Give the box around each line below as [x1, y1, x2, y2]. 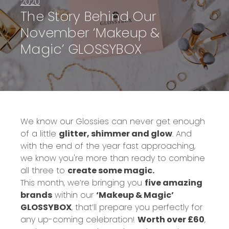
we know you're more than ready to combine [20, 152, 205, 164]
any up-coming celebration [20, 213, 133, 225]
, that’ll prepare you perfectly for [72, 201, 202, 213]
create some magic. [67, 164, 154, 176]
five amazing [145, 176, 202, 189]
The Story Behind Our [20, 7, 156, 26]
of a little [20, 127, 59, 140]
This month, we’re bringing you [20, 176, 145, 189]
